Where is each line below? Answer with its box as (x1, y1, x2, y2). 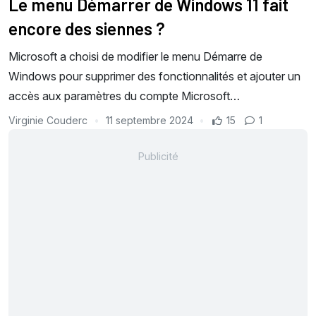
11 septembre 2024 (105, 114, 193, 127)
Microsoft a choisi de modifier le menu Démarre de (8, 49, 262, 64)
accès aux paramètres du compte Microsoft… (8, 89, 240, 104)
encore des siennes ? (8, 18, 165, 39)
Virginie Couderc (8, 114, 90, 127)
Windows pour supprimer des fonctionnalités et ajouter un (8, 69, 300, 84)
